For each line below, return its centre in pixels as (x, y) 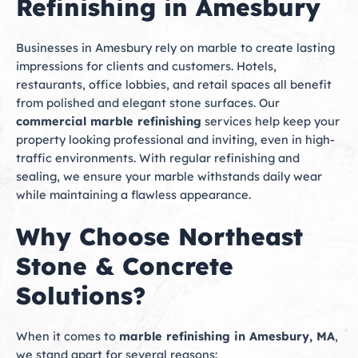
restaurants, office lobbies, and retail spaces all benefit (174, 84)
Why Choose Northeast (159, 237)
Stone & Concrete (125, 267)
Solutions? (81, 296)
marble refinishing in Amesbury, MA (227, 336)
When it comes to (68, 336)
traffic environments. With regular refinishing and (158, 157)
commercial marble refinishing (109, 121)
